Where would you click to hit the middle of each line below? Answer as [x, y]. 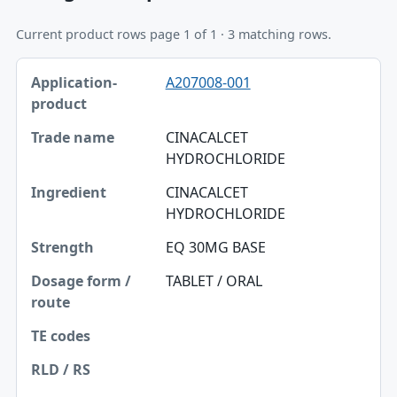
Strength [61, 195]
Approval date [78, 344]
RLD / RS [60, 307]
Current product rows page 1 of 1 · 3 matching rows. [173, 35]
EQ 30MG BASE [215, 247]
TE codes [61, 269]
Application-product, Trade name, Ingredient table [183, 67]
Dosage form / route [97, 232]
